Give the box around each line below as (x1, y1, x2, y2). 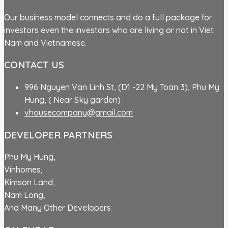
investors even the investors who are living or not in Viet (4, 24, 214, 35)
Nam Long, (4, 190, 45, 201)
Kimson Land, (4, 177, 55, 188)
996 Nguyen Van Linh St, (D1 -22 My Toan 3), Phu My (24, 82, 219, 92)
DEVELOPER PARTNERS (4, 128, 112, 141)
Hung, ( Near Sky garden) (24, 95, 121, 105)
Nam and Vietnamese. (4, 37, 87, 48)
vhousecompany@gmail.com (24, 107, 133, 118)
